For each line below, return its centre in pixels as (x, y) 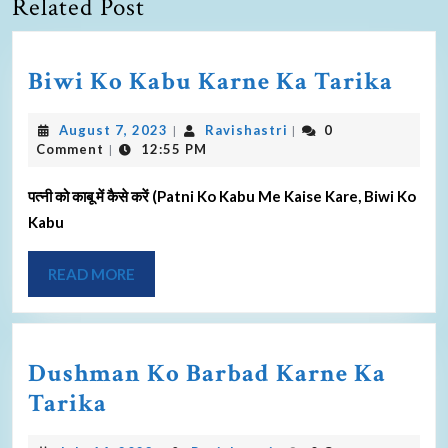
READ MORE (91, 273)
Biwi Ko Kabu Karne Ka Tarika (210, 81)
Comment (70, 148)
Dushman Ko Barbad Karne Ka (207, 373)
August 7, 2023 (113, 129)
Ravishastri (246, 129)
